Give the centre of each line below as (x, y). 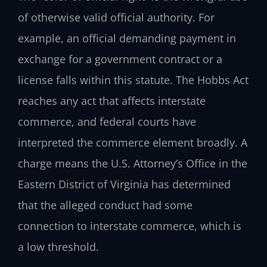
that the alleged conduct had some (105, 205)
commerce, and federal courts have (107, 122)
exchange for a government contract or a (120, 59)
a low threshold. (58, 247)
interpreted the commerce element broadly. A (133, 143)
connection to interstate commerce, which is (130, 226)
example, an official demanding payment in (127, 38)
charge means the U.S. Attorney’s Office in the (133, 164)
